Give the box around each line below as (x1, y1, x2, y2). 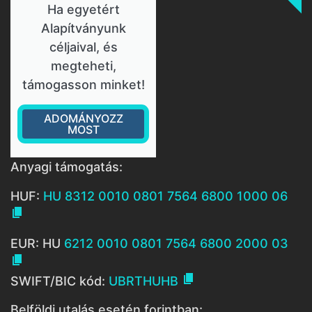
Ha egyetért (47, 2, 120, 17)
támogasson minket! (22, 77, 145, 93)
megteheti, (50, 58, 116, 74)
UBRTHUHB (109, 274, 178, 289)
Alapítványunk (40, 21, 126, 36)
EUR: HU (10, 236, 64, 251)
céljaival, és (49, 40, 118, 55)
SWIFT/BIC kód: (10, 274, 109, 289)
